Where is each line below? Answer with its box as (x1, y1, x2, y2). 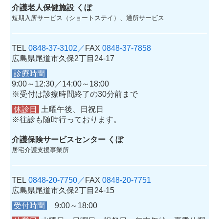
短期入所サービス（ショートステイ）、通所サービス (12, 14, 165, 22)
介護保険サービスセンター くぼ (12, 135, 124, 144)
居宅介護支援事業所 (12, 146, 69, 153)
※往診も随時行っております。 (12, 115, 122, 124)
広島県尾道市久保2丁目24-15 (12, 186, 115, 195)
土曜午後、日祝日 (39, 105, 104, 113)
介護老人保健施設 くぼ (12, 3, 92, 12)
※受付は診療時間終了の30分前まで (12, 89, 138, 98)
